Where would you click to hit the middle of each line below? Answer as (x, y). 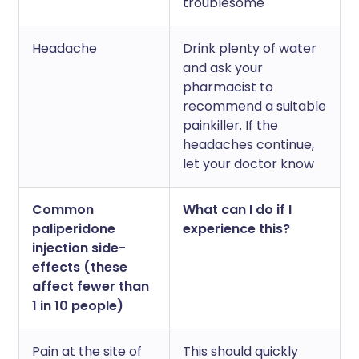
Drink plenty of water (250, 48)
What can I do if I (237, 210)
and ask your (223, 68)
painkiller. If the (230, 125)
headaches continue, (248, 145)
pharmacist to (228, 87)
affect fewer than (91, 286)
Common (63, 210)
